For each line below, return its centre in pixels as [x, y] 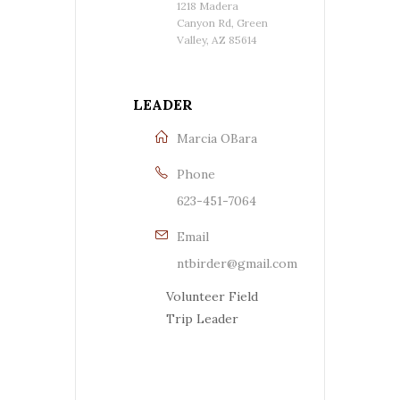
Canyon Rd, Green [222, 22]
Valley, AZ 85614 [217, 39]
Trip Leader [202, 318]
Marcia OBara [217, 138]
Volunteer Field [212, 296]
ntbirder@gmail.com [237, 263]
